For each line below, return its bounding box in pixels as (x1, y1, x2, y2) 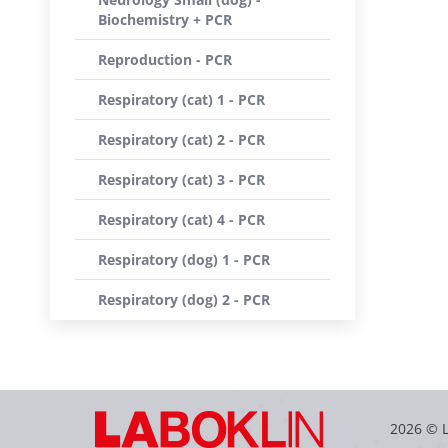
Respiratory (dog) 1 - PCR (98, 250, 270, 269)
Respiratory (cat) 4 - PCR (98, 210, 265, 229)
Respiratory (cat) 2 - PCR (98, 130, 265, 149)
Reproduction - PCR (98, 50, 232, 69)
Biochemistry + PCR (98, 10, 232, 29)
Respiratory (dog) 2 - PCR (98, 290, 270, 309)
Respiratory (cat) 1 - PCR (98, 90, 265, 109)
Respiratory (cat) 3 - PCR (98, 170, 265, 189)
